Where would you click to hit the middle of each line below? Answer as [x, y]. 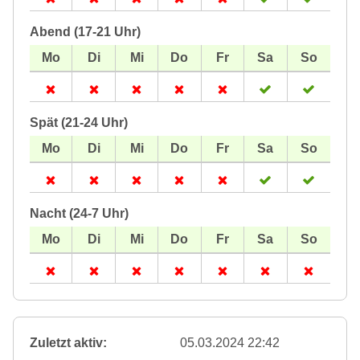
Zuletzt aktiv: [68, 343]
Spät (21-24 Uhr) [79, 123]
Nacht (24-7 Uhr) [79, 214]
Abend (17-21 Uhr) [85, 32]
